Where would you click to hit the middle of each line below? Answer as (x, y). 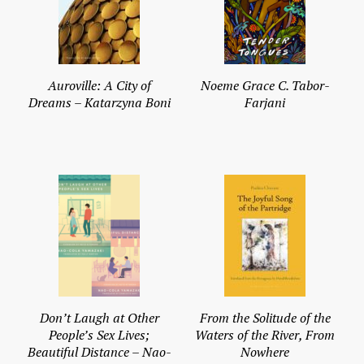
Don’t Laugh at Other (99, 318)
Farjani (265, 103)
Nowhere (265, 352)
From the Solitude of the (265, 318)
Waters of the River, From (265, 335)
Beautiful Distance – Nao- (99, 352)
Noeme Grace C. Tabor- (265, 86)
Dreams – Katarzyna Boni (99, 103)
